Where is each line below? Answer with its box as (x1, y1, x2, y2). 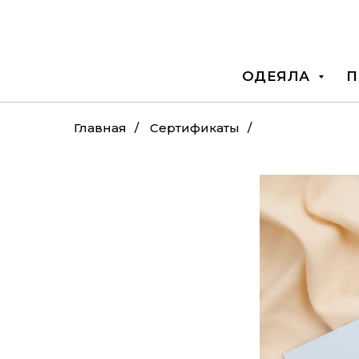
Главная (74, 120, 127, 135)
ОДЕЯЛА (241, 68, 314, 84)
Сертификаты (150, 120, 240, 135)
